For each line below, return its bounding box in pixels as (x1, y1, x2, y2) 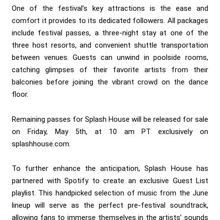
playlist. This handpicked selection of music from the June (12, 188, 208, 197)
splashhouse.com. (12, 139, 71, 148)
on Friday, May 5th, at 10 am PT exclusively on (12, 127, 208, 136)
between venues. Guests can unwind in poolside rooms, (12, 53, 208, 62)
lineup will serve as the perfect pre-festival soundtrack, (12, 200, 208, 210)
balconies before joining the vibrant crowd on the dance (12, 78, 208, 87)
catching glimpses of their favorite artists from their (12, 65, 208, 75)
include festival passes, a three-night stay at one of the (12, 28, 208, 38)
